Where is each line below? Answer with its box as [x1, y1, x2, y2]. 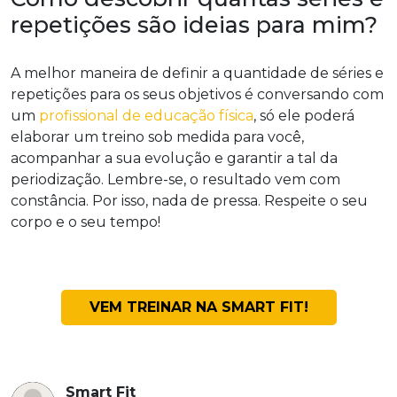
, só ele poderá [253, 106, 354, 124]
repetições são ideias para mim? [11, 11, 378, 38]
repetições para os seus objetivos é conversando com [11, 85, 384, 103]
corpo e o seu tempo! [11, 213, 160, 230]
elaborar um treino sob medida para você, [11, 128, 304, 145]
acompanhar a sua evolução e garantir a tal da [11, 149, 338, 167]
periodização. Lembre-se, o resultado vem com [11, 170, 340, 188]
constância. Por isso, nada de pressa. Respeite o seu [11, 191, 368, 209]
